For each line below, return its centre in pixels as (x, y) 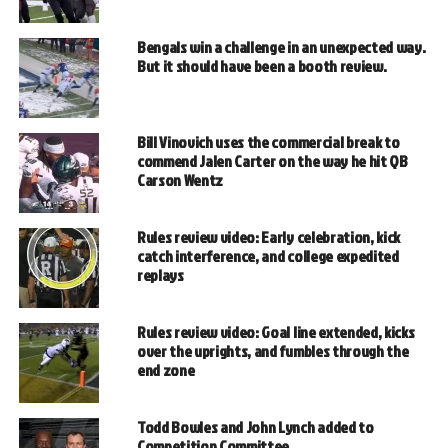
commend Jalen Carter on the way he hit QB (272, 160)
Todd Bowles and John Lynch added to (255, 426)
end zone (165, 369)
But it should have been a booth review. (261, 65)
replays (160, 274)
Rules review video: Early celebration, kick (268, 236)
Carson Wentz (180, 179)
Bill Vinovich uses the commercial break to (268, 141)
